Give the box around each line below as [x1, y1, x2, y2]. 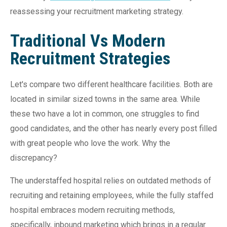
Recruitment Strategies [10, 48, 170, 68]
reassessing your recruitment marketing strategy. [10, 6, 183, 16]
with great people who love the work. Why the [10, 138, 170, 148]
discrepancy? [10, 153, 59, 163]
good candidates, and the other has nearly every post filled [10, 123, 217, 133]
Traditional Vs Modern [10, 30, 165, 51]
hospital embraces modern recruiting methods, [10, 205, 175, 215]
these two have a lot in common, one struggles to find [10, 108, 199, 119]
